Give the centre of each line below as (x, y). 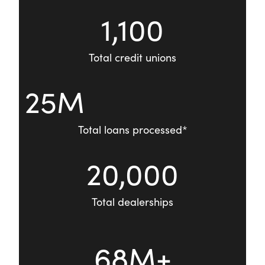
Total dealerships (132, 202)
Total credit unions (132, 58)
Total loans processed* (132, 130)
